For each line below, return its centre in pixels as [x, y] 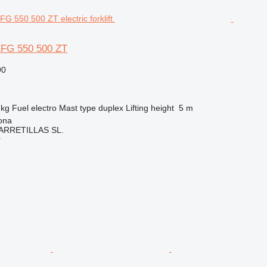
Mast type [77, 108]
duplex [111, 108]
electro [44, 108]
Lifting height [150, 108]
